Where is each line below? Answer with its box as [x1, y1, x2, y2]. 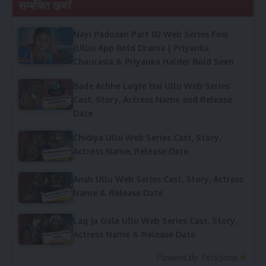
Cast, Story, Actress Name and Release [73, 94, 232, 105]
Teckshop [201, 252, 239, 262]
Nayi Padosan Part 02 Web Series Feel [73, 29, 229, 40]
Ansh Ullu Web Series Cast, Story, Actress [73, 174, 243, 185]
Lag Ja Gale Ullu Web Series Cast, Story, [73, 215, 237, 226]
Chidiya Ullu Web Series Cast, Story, [73, 132, 221, 143]
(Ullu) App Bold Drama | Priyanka [73, 43, 209, 53]
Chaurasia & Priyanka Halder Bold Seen [73, 56, 234, 67]
